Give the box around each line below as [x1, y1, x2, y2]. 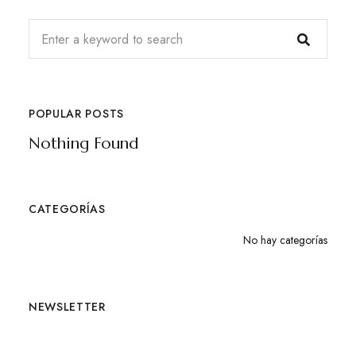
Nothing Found [28, 133, 138, 153]
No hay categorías [243, 232, 328, 248]
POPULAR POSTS [28, 106, 124, 122]
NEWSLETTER [28, 299, 106, 315]
